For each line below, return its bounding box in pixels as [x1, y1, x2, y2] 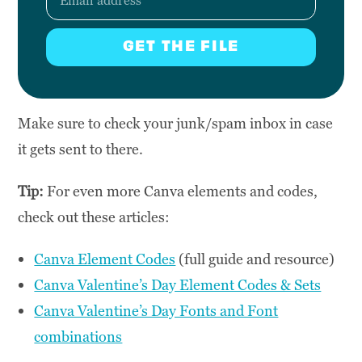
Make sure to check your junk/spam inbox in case [18, 113, 334, 133]
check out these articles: [18, 207, 170, 226]
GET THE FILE [122, 35, 240, 55]
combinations [34, 326, 123, 346]
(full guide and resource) [175, 249, 335, 268]
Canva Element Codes [34, 249, 176, 268]
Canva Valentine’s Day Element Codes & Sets [34, 275, 322, 294]
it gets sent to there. [18, 139, 144, 158]
